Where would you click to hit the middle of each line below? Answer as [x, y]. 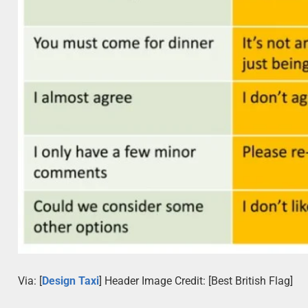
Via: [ [30, 281]
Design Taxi [71, 281]
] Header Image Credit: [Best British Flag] [196, 281]
